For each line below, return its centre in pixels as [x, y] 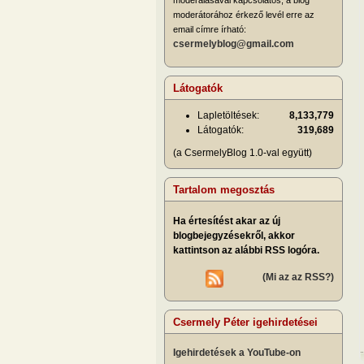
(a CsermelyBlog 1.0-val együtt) [243, 153]
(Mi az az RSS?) [298, 277]
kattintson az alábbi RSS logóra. [246, 251]
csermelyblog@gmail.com [234, 43]
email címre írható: [210, 29]
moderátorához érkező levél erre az [244, 14]
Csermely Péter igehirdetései [245, 322]
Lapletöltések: [228, 116]
